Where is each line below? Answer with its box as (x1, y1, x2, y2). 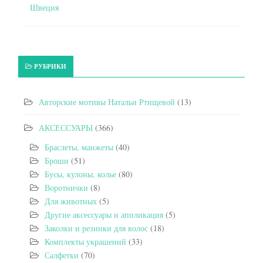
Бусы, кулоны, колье (45, 168, 116, 180)
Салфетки (45, 249, 79, 261)
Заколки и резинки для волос (45, 222, 148, 234)
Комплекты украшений (45, 236, 126, 247)
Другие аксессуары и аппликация (45, 209, 163, 220)
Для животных (45, 195, 97, 207)
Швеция (30, 2, 59, 13)
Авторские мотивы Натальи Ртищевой (39, 96, 175, 107)
